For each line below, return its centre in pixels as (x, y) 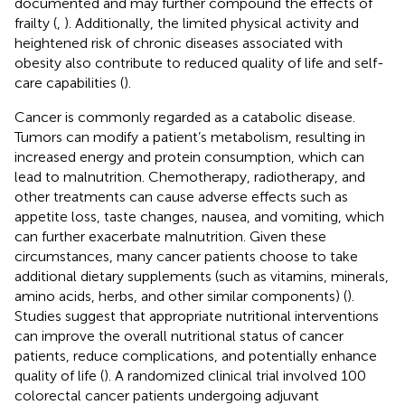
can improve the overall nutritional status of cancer (179, 335)
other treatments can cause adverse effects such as (181, 196)
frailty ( (36, 23)
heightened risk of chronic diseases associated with (179, 42)
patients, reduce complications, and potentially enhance (196, 355)
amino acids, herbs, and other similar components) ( (181, 296)
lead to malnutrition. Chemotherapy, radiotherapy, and (190, 176)
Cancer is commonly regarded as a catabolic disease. (185, 117)
